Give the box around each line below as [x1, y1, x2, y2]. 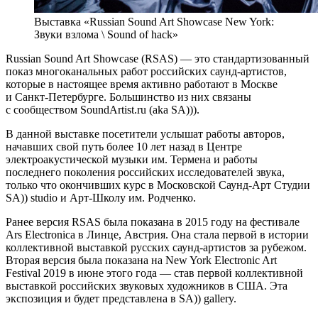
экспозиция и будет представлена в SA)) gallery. [6, 292, 236, 305]
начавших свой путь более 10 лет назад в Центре [6, 140, 242, 153]
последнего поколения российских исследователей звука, [6, 165, 285, 178]
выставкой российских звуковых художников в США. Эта [6, 279, 287, 292]
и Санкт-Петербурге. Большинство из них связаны [6, 90, 251, 103]
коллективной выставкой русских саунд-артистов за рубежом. [6, 241, 307, 253]
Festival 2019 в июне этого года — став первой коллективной [6, 266, 303, 279]
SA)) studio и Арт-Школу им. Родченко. [6, 191, 196, 204]
